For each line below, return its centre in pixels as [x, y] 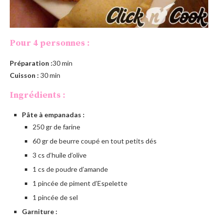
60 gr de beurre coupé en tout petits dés [95, 141]
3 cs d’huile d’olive [60, 155]
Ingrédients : [37, 95]
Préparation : [31, 63]
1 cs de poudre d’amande [70, 169]
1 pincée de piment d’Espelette [80, 183]
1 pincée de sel [55, 197]
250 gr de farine [56, 127]
